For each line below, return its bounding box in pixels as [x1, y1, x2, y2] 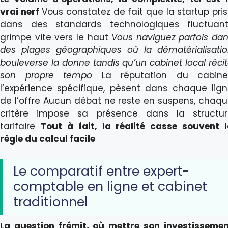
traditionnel [13, 192, 88, 211]
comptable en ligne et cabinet [13, 177, 207, 195]
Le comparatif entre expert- [13, 162, 189, 180]
